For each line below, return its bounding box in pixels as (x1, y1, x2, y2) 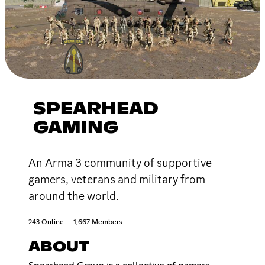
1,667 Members (73, 218, 122, 226)
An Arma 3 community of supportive (28, 154, 212, 170)
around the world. (28, 188, 119, 203)
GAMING (33, 119, 118, 137)
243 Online (28, 218, 64, 226)
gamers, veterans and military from (28, 171, 205, 187)
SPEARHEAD (33, 101, 159, 118)
